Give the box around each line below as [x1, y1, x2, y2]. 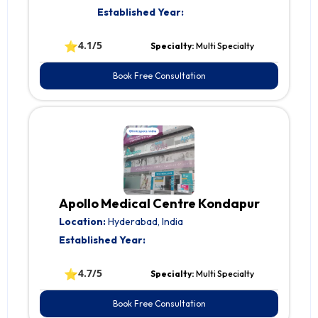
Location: [58, 215, 106, 229]
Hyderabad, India [105, 215, 183, 229]
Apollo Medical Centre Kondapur [58, 195, 260, 212]
